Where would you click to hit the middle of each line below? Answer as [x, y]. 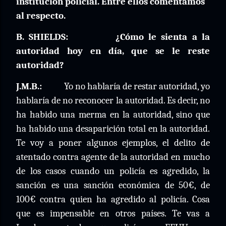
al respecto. [41, 16]
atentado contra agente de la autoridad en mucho [113, 157]
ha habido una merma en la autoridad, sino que [113, 115]
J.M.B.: [29, 86]
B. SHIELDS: [42, 37]
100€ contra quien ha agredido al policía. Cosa [113, 199]
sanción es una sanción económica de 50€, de [113, 185]
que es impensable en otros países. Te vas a [113, 213]
